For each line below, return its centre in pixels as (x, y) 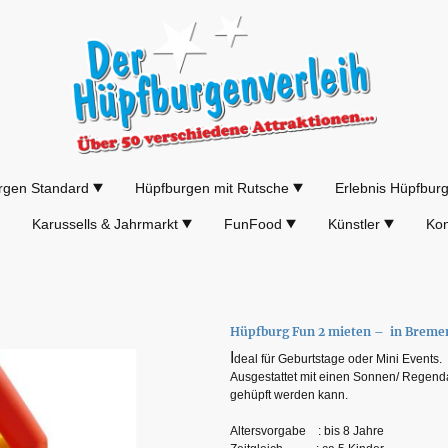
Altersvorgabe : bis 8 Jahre (307, 430)
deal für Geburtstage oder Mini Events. (338, 358)
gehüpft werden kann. (289, 394)
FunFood (253, 223)
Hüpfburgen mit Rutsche (212, 187)
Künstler (354, 223)
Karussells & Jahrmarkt (105, 223)
